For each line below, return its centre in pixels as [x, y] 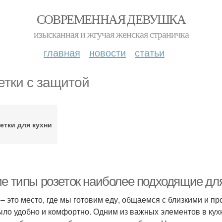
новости [108, 52]
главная [62, 52]
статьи [150, 52]
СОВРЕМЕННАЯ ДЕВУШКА [111, 19]
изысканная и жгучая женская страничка [111, 34]
